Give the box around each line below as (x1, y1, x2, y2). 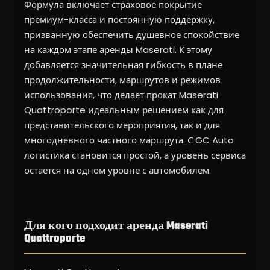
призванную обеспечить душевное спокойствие (24, 28, 239, 42)
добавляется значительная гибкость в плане (24, 58, 222, 72)
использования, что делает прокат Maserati (24, 89, 218, 102)
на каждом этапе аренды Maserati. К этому (24, 43, 212, 57)
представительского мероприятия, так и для (24, 119, 220, 132)
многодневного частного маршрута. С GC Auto (24, 134, 234, 147)
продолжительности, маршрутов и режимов (24, 74, 221, 87)
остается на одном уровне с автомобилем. (24, 164, 211, 177)
